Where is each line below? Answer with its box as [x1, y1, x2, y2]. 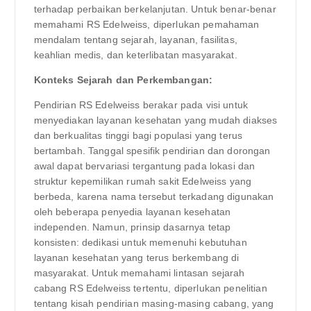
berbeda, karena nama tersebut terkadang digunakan [33, 190, 274, 202]
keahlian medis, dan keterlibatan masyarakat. [33, 49, 237, 60]
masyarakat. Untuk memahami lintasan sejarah [33, 267, 245, 278]
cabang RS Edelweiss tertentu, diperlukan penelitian [33, 282, 267, 294]
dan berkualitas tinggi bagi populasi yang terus [33, 129, 243, 141]
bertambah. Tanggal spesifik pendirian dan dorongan [33, 144, 271, 156]
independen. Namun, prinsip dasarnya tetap [33, 221, 231, 233]
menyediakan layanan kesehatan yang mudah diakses [33, 114, 278, 126]
